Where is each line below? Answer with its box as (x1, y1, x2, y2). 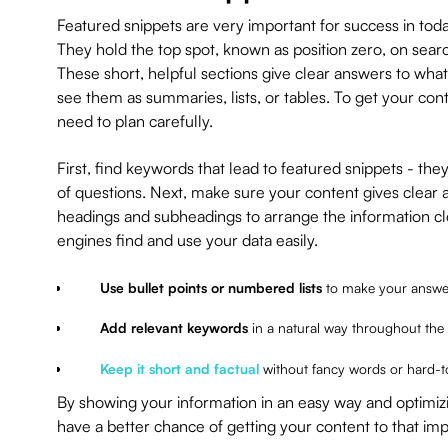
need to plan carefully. (56, 111, 213, 132)
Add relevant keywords (99, 319, 248, 337)
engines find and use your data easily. (56, 230, 318, 251)
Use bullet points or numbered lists (99, 279, 322, 297)
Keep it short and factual (99, 359, 259, 377)
